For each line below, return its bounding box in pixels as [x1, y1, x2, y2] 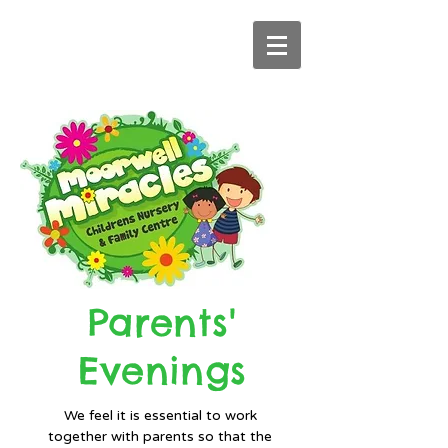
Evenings [77, 347, 247, 394]
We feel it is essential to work [63, 407, 257, 424]
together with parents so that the [48, 428, 272, 445]
